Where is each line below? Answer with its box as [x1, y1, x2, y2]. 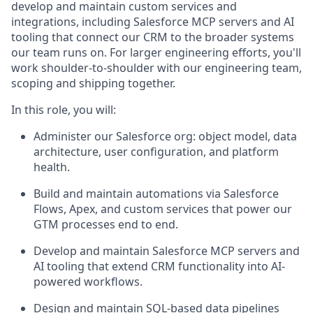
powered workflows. [34, 273, 143, 289]
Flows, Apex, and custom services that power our [34, 201, 292, 217]
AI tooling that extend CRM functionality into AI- [34, 258, 285, 274]
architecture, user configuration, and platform [34, 143, 279, 159]
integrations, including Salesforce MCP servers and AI [11, 13, 294, 29]
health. [34, 159, 70, 175]
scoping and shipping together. [11, 75, 175, 91]
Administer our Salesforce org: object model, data [34, 128, 297, 144]
